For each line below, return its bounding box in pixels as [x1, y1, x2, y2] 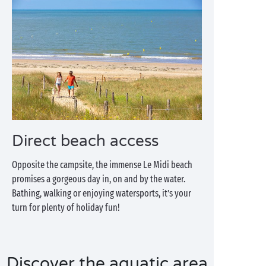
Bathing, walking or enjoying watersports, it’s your [12, 188, 191, 199]
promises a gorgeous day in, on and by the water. [12, 173, 185, 185]
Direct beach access [12, 132, 159, 150]
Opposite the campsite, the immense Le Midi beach [12, 159, 192, 170]
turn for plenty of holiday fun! [12, 202, 120, 213]
